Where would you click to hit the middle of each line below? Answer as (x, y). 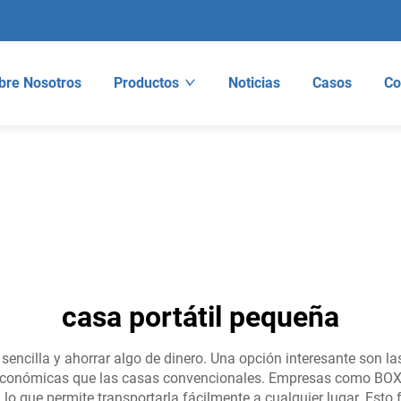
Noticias (254, 83)
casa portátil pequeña (200, 317)
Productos (146, 83)
